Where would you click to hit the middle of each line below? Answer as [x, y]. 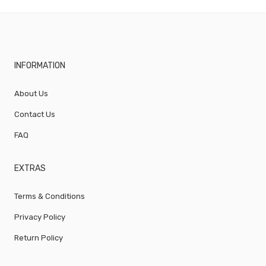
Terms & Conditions [50, 196]
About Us [31, 94]
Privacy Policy [40, 217]
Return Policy [39, 238]
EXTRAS [30, 168]
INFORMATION [40, 66]
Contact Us [35, 114]
